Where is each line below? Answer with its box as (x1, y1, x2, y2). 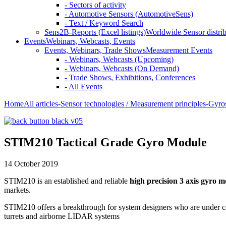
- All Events (65, 82, 102, 91)
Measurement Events (146, 46, 212, 54)
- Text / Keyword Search (65, 19, 143, 27)
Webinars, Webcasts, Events (46, 37, 135, 45)
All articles (24, 99, 58, 108)
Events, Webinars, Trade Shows (44, 46, 146, 54)
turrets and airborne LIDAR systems (4, 211, 120, 220)
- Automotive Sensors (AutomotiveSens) (65, 10, 193, 18)
